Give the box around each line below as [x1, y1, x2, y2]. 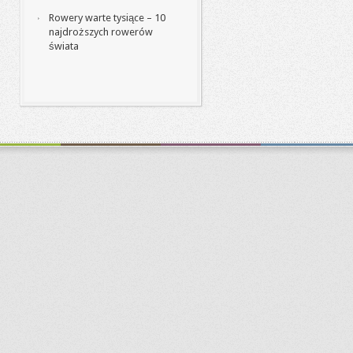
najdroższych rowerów [49, 26, 153, 38]
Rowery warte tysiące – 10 [49, 12, 165, 24]
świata [49, 40, 79, 52]
